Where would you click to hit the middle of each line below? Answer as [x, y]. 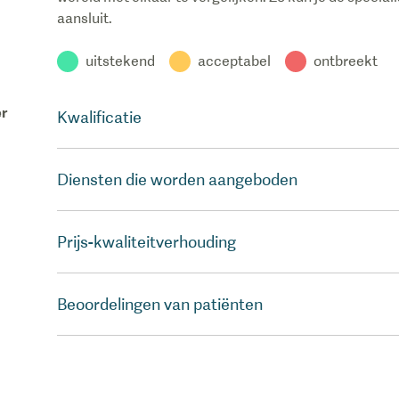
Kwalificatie [99, 117]
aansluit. [85, 18]
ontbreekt [346, 61]
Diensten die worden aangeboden [177, 179]
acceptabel [234, 61]
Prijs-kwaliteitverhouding [147, 242]
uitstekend [120, 61]
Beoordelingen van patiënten [160, 304]
